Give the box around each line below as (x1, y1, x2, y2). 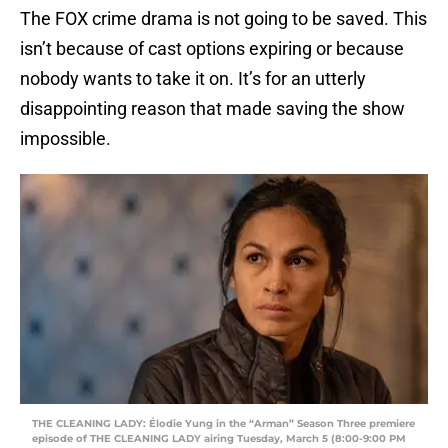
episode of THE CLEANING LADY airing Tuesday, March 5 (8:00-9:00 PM (32, 432, 406, 446)
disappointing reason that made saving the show (20, 98, 405, 120)
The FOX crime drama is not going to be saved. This (20, 8, 427, 30)
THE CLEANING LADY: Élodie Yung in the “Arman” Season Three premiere (32, 417, 415, 431)
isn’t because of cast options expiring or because (20, 38, 404, 60)
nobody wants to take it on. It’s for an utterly (20, 68, 366, 90)
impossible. (20, 128, 111, 150)
